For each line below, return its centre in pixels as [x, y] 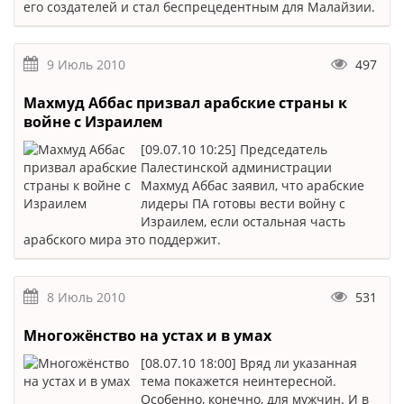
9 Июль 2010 [86, 64]
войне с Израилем [93, 122]
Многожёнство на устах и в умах [147, 335]
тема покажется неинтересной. [239, 381]
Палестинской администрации [236, 167]
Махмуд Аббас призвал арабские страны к [185, 103]
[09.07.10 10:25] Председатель [234, 149]
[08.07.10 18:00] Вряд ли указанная [249, 363]
